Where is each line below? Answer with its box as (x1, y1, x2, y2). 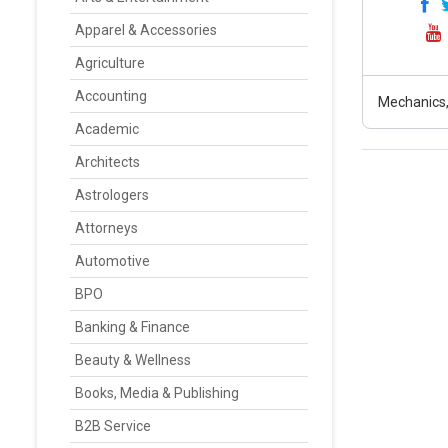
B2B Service (75, 418, 151, 434)
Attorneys (75, 220, 138, 236)
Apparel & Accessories (75, 22, 217, 38)
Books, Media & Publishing (75, 385, 239, 401)
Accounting (75, 88, 147, 104)
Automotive (75, 253, 150, 269)
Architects (75, 154, 140, 170)
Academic (75, 121, 139, 137)
